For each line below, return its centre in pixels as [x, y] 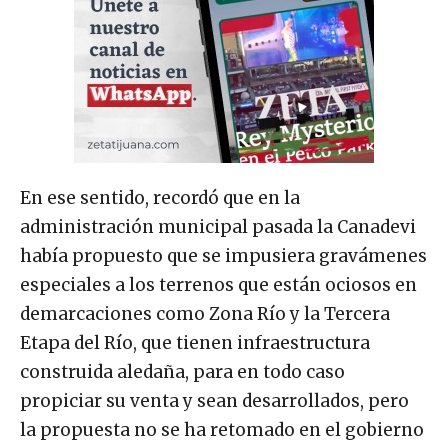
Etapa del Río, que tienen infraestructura [195, 343]
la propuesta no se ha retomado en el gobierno [222, 430]
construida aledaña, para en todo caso [182, 372]
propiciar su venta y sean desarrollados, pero [214, 401]
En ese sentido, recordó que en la [160, 198]
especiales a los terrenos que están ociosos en [218, 285]
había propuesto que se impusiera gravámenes [223, 256]
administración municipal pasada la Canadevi [218, 227]
